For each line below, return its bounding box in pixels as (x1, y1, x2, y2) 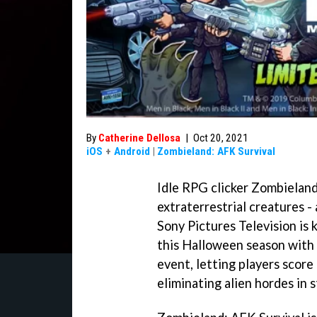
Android (114, 145, 150, 158)
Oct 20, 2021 (193, 132, 248, 144)
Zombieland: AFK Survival (157, 145, 275, 158)
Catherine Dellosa (98, 132, 180, 144)
